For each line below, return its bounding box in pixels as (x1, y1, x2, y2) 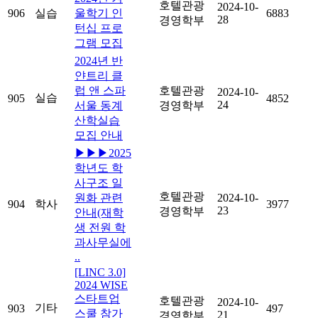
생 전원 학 (75, 221, 126, 234)
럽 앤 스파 (75, 84, 126, 97)
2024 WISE (75, 278, 128, 291)
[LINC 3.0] (75, 265, 126, 278)
